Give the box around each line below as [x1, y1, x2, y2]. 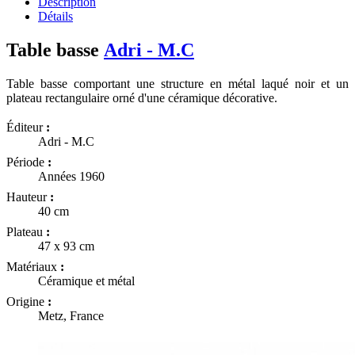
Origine [6, 294, 48, 308]
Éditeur [6, 120, 46, 134]
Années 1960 [38, 169, 105, 183]
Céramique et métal [38, 273, 135, 288]
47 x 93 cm [38, 239, 94, 253]
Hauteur [6, 189, 50, 204]
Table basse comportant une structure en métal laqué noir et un [6, 77, 349, 91]
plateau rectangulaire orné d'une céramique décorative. [6, 91, 277, 105]
